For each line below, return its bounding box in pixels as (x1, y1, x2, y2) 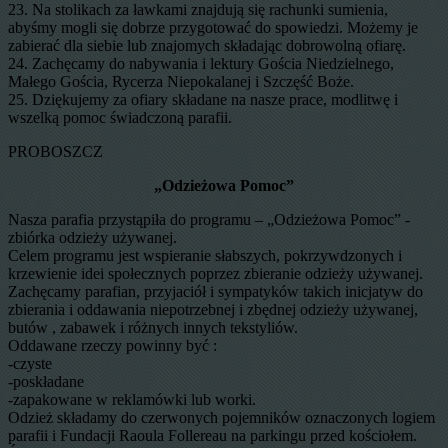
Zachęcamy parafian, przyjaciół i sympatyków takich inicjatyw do (8, 282, 423, 300)
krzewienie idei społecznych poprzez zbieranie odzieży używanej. (8, 264, 423, 282)
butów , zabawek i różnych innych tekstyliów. (8, 318, 298, 336)
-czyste (8, 354, 52, 372)
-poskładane (8, 372, 84, 390)
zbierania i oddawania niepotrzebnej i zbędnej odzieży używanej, (8, 300, 418, 318)
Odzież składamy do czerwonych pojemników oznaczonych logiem (8, 408, 435, 426)
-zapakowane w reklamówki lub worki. (8, 390, 256, 408)
